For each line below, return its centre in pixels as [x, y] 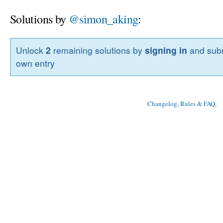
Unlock [31, 50]
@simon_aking [103, 19]
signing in [166, 50]
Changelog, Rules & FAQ [181, 104]
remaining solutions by [98, 50]
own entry [36, 63]
